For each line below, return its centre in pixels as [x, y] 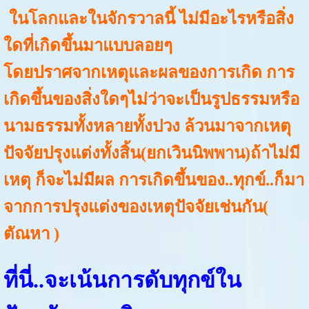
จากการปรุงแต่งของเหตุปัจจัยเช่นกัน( [136, 207]
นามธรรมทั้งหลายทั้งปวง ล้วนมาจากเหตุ [147, 127]
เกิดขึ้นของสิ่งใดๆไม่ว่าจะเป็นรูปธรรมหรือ [151, 100]
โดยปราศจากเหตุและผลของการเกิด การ [149, 73]
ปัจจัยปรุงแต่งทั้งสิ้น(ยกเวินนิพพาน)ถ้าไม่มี [151, 153]
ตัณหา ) [31, 234]
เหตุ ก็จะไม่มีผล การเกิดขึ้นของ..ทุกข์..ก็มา [153, 180]
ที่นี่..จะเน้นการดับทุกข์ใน [122, 280]
